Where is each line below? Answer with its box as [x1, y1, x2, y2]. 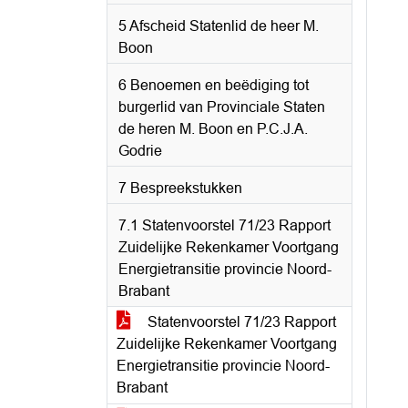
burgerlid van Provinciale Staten [118, 99, 325, 115]
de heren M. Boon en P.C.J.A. [118, 121, 308, 137]
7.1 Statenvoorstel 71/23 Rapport [118, 218, 331, 233]
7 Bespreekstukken [118, 180, 242, 196]
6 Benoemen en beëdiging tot [118, 77, 309, 93]
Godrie [118, 143, 162, 158]
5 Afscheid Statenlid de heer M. [118, 18, 319, 34]
